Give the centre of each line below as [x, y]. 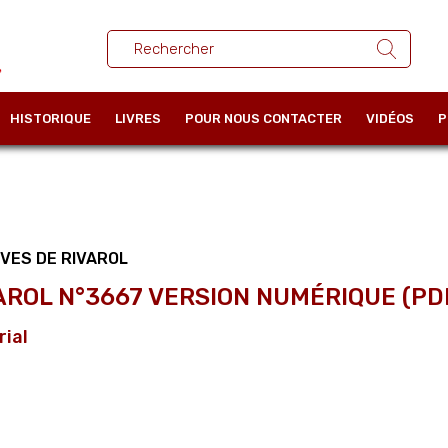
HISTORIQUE [50, 118]
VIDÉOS [390, 118]
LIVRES [138, 118]
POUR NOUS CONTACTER [263, 118]
